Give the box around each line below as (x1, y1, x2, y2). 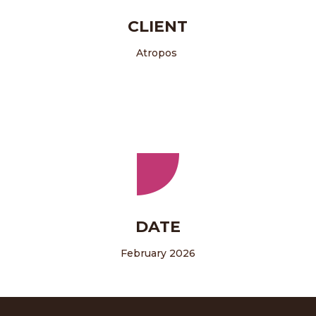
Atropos (135, 46, 180, 59)
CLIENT (128, 16, 188, 36)
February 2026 (120, 246, 195, 260)
